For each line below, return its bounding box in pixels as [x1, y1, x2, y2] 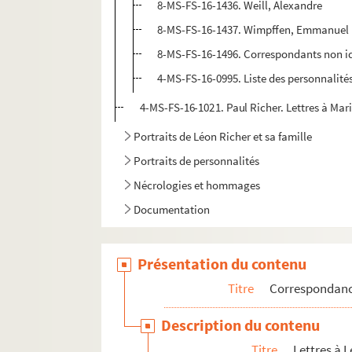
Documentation [134, 202, 211, 218]
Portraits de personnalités [134, 153, 260, 169]
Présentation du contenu [137, 254, 307, 274]
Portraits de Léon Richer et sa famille [134, 129, 313, 145]
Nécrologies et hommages [134, 178, 261, 193]
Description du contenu [161, 315, 321, 335]
